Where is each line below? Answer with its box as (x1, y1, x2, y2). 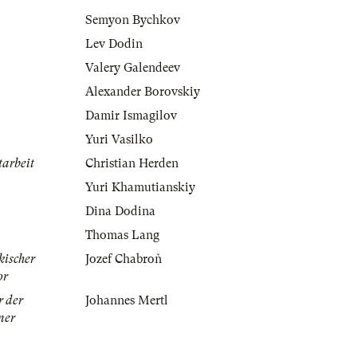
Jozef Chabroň (85, 252, 162, 267)
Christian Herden (85, 156, 178, 171)
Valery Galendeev (85, 61, 180, 76)
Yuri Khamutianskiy (85, 180, 195, 195)
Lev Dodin (85, 37, 143, 52)
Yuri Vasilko (85, 132, 153, 147)
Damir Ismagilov (85, 108, 177, 124)
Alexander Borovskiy (85, 84, 200, 100)
